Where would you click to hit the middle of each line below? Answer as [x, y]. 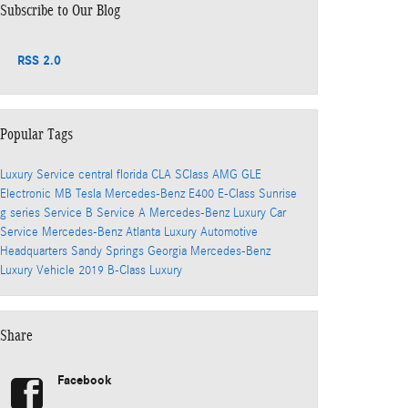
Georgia [169, 251]
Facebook [85, 380]
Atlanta [145, 232]
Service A [123, 213]
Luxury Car [260, 213]
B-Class [128, 270]
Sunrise [278, 194]
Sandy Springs [109, 251]
